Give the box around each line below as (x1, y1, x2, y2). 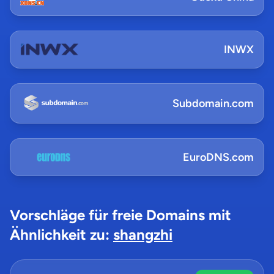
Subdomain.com (172, 97, 254, 110)
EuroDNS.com (183, 150, 254, 164)
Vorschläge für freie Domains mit (10, 206, 231, 224)
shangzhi (113, 226, 172, 243)
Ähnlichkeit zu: (10, 226, 113, 243)
